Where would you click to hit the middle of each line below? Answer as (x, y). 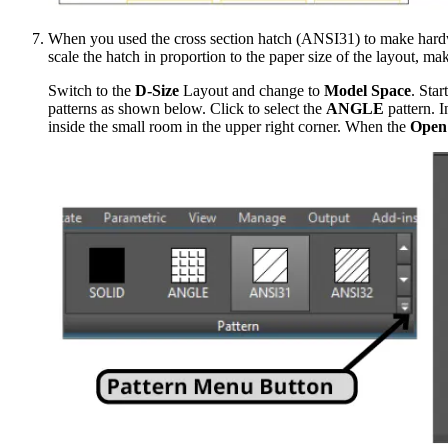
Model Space (367, 91)
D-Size (157, 91)
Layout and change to (251, 91)
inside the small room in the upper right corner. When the (229, 127)
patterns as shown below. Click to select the (187, 109)
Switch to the (91, 91)
